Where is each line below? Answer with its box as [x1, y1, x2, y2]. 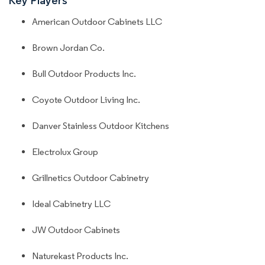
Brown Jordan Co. [32, 41, 105, 53]
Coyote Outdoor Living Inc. [32, 93, 140, 105]
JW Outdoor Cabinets [32, 224, 120, 235]
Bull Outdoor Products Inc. [32, 67, 136, 79]
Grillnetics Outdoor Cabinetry [32, 172, 149, 183]
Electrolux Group [32, 146, 98, 157]
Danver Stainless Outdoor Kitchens [32, 119, 169, 131]
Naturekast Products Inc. [32, 250, 128, 261]
